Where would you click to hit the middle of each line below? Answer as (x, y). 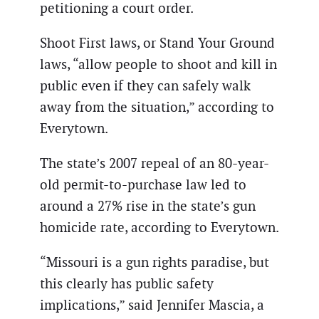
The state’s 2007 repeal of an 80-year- (155, 164)
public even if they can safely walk (145, 85)
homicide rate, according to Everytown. (159, 228)
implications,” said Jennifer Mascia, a (152, 305)
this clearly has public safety (127, 284)
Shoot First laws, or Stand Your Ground (157, 43)
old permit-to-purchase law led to (143, 185)
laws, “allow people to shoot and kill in (158, 64)
